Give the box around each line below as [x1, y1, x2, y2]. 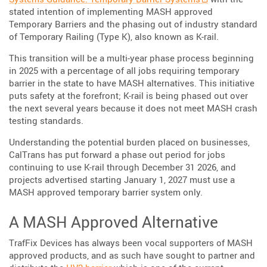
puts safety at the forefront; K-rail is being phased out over [9, 89, 248, 102]
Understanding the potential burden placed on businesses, [9, 136, 250, 148]
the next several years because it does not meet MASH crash [9, 102, 257, 114]
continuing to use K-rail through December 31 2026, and [9, 161, 236, 173]
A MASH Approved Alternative [9, 211, 218, 233]
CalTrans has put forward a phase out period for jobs [9, 148, 225, 161]
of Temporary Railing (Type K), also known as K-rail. [9, 30, 219, 43]
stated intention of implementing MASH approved [9, 5, 213, 18]
